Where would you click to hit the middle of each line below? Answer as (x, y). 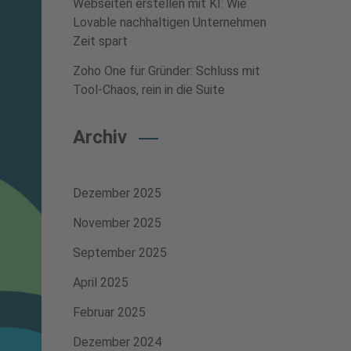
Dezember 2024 (117, 342)
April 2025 (100, 282)
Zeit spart (100, 41)
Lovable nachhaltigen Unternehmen (169, 22)
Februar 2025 (109, 312)
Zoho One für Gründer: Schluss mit (166, 71)
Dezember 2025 (117, 193)
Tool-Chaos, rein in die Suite (148, 90)
